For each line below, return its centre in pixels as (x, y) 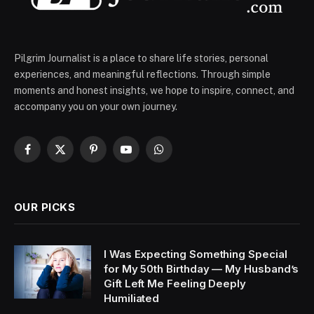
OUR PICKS (45, 207)
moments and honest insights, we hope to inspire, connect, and (154, 90)
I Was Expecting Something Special (196, 254)
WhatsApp (182, 155)
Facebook (49, 155)
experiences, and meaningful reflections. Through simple (142, 74)
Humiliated (132, 298)
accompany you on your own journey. (96, 106)
